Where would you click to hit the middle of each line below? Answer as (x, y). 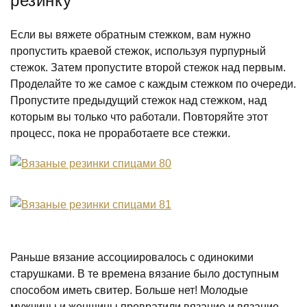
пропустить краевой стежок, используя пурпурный (138, 51)
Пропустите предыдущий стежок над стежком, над (138, 100)
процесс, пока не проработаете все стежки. (120, 133)
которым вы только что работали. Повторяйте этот (139, 117)
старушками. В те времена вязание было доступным (145, 274)
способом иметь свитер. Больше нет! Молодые (129, 290)
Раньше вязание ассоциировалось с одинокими (132, 257)
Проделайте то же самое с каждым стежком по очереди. (153, 84)
